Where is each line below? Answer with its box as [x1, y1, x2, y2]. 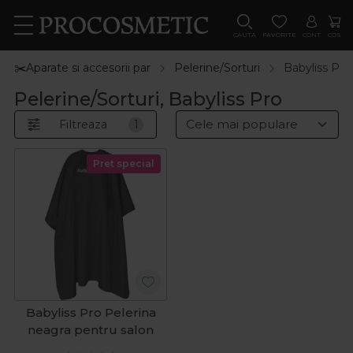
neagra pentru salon [28, 322, 154, 338]
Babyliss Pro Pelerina [25, 305, 156, 321]
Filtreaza [59, 117, 107, 132]
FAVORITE [262, 31, 296, 39]
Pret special [93, 158, 155, 170]
